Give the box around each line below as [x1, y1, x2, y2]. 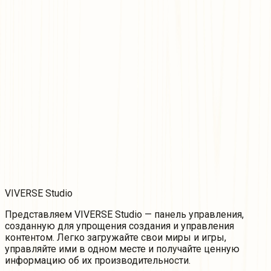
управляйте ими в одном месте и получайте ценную [5, 243, 240, 255]
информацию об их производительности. [5, 255, 191, 267]
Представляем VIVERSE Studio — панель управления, [5, 209, 244, 221]
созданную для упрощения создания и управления [5, 220, 234, 232]
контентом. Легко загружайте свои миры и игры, [5, 232, 226, 244]
